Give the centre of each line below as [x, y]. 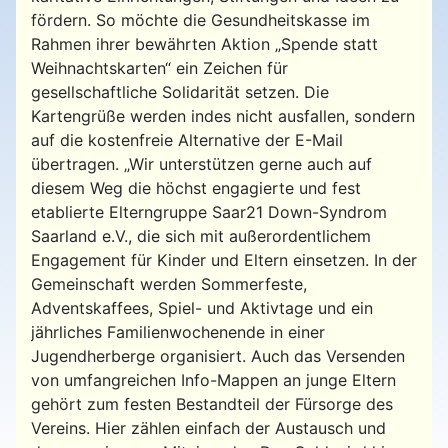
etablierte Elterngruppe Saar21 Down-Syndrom [209, 212]
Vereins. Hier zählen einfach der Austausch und [208, 428]
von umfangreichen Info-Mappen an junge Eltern [213, 380]
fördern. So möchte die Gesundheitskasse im [200, 20]
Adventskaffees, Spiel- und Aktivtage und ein [202, 308]
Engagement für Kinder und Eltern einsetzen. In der [224, 260]
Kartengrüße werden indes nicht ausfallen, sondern [223, 116]
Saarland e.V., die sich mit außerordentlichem [201, 236]
